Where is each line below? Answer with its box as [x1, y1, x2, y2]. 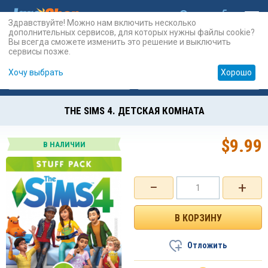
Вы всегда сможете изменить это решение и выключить [8, 36, 231, 47]
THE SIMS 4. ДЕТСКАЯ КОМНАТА [63, 105, 205, 117]
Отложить [187, 240, 227, 250]
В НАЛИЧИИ [42, 140, 86, 149]
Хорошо [221, 68, 252, 78]
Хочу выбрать [8, 68, 63, 78]
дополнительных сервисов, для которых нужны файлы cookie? [8, 27, 255, 37]
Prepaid [205, 72, 237, 82]
